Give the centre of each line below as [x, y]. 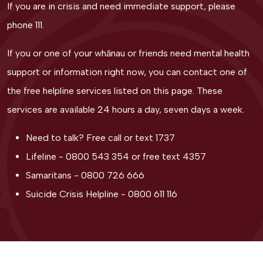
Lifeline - [46, 157]
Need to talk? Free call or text [91, 138]
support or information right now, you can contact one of [127, 72]
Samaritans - [53, 176]
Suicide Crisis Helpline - [77, 194]
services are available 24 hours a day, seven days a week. [126, 110]
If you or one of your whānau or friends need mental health [128, 53]
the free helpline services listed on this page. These [115, 91]
